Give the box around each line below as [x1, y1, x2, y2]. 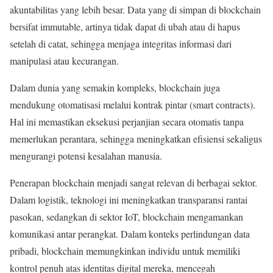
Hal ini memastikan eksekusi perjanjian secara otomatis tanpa [10, 115, 244, 128]
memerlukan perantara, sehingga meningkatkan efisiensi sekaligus [10, 132, 262, 145]
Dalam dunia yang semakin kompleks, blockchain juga [10, 80, 220, 94]
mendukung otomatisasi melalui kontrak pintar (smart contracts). [10, 97, 255, 111]
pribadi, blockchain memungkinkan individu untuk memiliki [10, 244, 240, 257]
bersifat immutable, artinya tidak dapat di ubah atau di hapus [10, 19, 240, 33]
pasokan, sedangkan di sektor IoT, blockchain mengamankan [10, 210, 243, 223]
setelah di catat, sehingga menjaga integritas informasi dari [10, 37, 232, 50]
